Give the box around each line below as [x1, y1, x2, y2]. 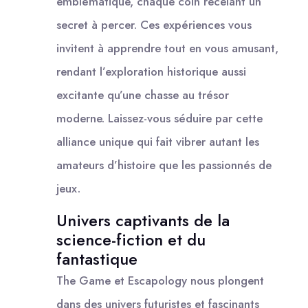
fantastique [56, 247, 137, 271]
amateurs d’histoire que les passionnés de [56, 156, 272, 173]
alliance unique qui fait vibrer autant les [56, 133, 259, 150]
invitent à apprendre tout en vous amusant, [56, 39, 278, 56]
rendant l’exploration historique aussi [56, 63, 246, 80]
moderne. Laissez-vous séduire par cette [56, 109, 263, 126]
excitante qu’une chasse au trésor [56, 86, 229, 103]
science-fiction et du [56, 228, 206, 252]
